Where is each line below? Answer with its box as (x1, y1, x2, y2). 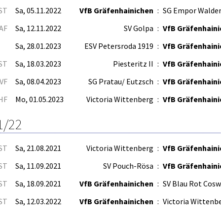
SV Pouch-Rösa (103, 160, 153, 171)
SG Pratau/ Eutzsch (88, 76, 153, 86)
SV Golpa (124, 23, 153, 33)
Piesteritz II (113, 58, 153, 69)
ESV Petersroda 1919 (84, 40, 153, 51)
